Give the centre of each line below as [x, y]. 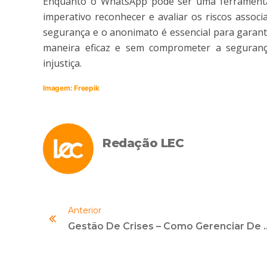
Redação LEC [143, 143]
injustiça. [62, 63]
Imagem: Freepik [71, 88]
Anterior [85, 211]
